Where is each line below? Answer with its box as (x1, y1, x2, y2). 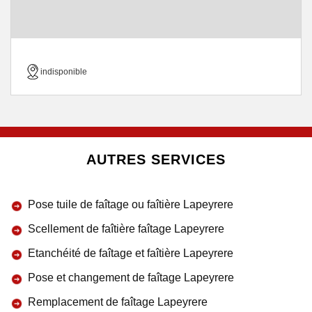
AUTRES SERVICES (86, 152, 226, 167)
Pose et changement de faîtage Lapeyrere (28, 272, 234, 283)
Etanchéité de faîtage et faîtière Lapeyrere (28, 247, 233, 259)
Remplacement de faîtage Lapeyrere (28, 296, 208, 308)
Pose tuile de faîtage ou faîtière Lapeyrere (28, 198, 233, 210)
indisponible (40, 67, 87, 77)
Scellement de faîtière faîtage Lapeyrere (28, 223, 224, 235)
